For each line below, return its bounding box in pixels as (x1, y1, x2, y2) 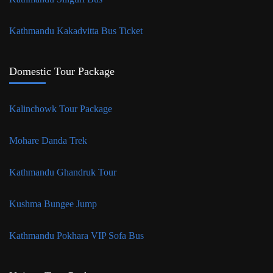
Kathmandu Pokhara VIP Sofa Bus (9, 230, 144, 241)
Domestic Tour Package (9, 65, 115, 77)
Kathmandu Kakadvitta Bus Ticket (9, 25, 143, 36)
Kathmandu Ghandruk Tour (9, 166, 116, 177)
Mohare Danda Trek (9, 135, 87, 146)
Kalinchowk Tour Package (9, 103, 115, 114)
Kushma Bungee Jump (9, 198, 97, 209)
